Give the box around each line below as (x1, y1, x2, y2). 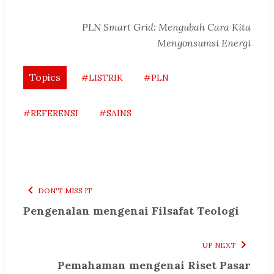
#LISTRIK (81, 72, 123, 84)
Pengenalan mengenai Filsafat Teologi (23, 204, 239, 218)
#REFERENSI (23, 108, 78, 119)
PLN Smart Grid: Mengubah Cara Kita (82, 21, 251, 34)
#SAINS (99, 108, 131, 119)
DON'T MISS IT (38, 186, 92, 196)
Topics (29, 71, 61, 84)
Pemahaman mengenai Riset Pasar (57, 258, 251, 273)
